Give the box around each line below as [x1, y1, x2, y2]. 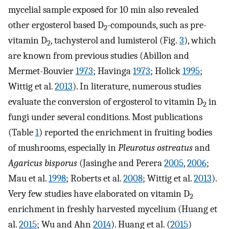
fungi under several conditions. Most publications [8, 111, 202, 123]
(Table [8, 127, 35, 139]
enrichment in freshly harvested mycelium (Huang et [8, 203, 217, 215]
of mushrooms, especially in [8, 142, 118, 154]
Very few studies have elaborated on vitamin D [8, 188, 190, 200]
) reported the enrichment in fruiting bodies [39, 127, 212, 139]
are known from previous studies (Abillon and [8, 50, 189, 62]
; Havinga [93, 65, 133, 77]
